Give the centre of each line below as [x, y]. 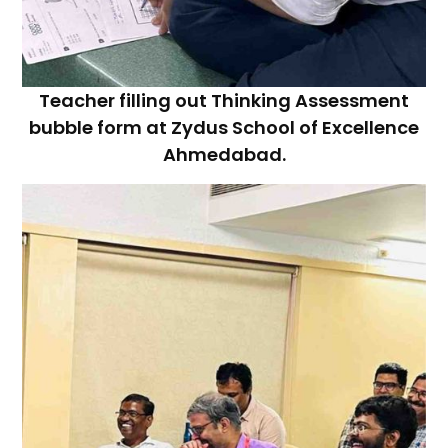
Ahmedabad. [224, 154]
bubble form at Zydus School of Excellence [224, 127]
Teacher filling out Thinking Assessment [224, 100]
